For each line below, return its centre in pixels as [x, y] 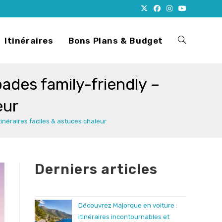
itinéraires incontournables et [124, 217]
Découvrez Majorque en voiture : [128, 205]
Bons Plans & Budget [115, 41]
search [189, 132]
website [191, 86]
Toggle [189, 40]
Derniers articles [96, 169]
